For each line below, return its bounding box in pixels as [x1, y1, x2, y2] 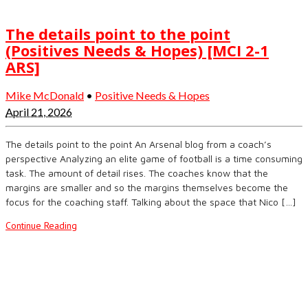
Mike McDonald [5, 88, 84, 102]
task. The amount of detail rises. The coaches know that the [5, 166, 268, 179]
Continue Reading [5, 219, 77, 232]
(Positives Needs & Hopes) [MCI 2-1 [5, 39, 269, 60]
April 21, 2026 [5, 104, 72, 118]
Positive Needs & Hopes [95, 88, 210, 102]
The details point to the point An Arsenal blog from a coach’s [5, 137, 272, 150]
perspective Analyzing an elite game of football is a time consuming [5, 152, 302, 164]
